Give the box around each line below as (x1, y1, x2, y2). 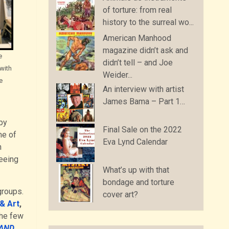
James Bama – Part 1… (103, 97, 186, 107)
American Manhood (103, 33, 172, 43)
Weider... (103, 70, 133, 80)
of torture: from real (103, 5, 172, 15)
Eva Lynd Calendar (103, 137, 168, 147)
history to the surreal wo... (103, 17, 194, 28)
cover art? (103, 190, 139, 200)
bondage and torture (103, 177, 175, 188)
